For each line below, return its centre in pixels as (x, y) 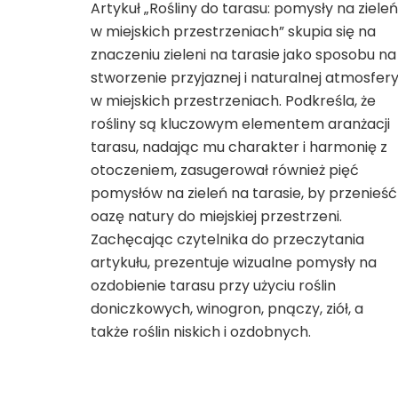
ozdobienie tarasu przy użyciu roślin (213, 285)
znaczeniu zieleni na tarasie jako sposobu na (243, 54)
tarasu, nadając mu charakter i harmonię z (239, 147)
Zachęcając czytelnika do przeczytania (227, 239)
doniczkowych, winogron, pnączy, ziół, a (227, 308)
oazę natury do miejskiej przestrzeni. (216, 216)
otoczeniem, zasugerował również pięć (225, 170)
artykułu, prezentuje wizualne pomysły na (234, 262)
